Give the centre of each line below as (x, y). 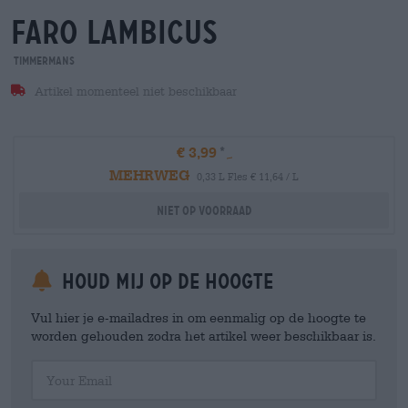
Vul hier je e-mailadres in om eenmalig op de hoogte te (199, 317)
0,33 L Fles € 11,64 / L (248, 176)
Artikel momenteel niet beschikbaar (133, 92)
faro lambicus (114, 32)
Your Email (59, 366)
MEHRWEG (149, 174)
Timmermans (43, 61)
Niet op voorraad (204, 210)
